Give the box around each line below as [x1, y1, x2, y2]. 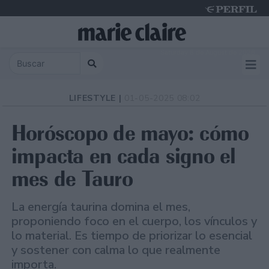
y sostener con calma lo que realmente [11, 242, 220, 259]
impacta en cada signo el [11, 142, 236, 170]
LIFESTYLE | [68, 92, 125, 104]
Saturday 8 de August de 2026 [160, 48, 255, 56]
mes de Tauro [11, 165, 133, 193]
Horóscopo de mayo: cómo [11, 119, 249, 147]
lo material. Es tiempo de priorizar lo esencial [11, 228, 252, 244]
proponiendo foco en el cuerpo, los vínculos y [11, 213, 257, 230]
